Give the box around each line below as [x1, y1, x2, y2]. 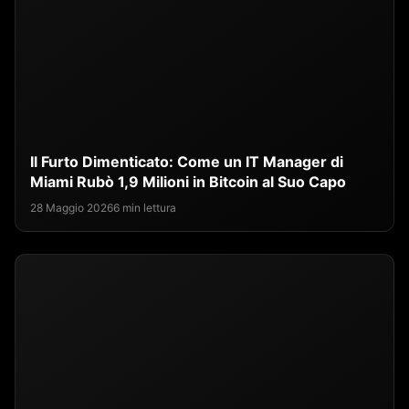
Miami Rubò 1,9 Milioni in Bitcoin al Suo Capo [30, 173, 346, 192]
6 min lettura [113, 201, 176, 215]
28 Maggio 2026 [30, 201, 113, 215]
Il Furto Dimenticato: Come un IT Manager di [30, 152, 343, 172]
